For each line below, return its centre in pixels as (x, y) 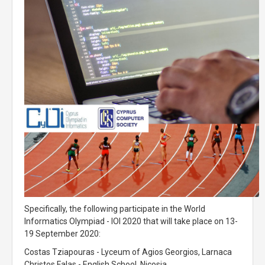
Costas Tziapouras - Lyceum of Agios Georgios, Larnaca (128, 252)
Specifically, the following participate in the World (115, 209)
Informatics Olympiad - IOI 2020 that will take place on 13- (131, 221)
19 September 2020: (62, 234)
